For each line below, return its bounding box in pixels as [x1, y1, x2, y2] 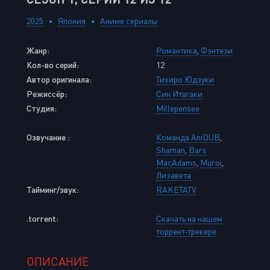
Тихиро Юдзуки [156, 74, 214, 84]
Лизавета [156, 170, 191, 180]
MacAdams [156, 157, 196, 168]
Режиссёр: [27, 89, 67, 99]
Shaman [156, 145, 185, 155]
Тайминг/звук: [27, 184, 79, 195]
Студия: [27, 103, 57, 113]
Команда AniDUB [156, 132, 220, 142]
